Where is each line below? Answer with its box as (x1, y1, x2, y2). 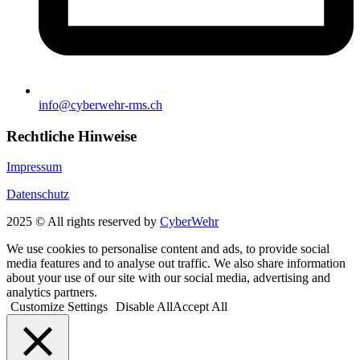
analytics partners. (6, 285, 97, 300)
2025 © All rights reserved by (6, 215, 160, 229)
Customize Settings (10, 300, 108, 314)
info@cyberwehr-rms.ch (39, 97, 162, 112)
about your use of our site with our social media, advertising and (6, 271, 330, 285)
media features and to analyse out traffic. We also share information (6, 256, 346, 271)
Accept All (173, 300, 227, 314)
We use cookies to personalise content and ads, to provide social (6, 242, 329, 256)
